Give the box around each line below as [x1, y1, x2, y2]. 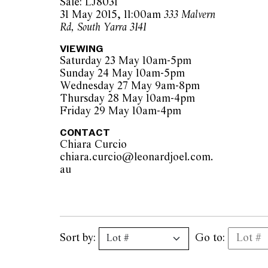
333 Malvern [164, 8, 215, 22]
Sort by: [60, 232, 96, 245]
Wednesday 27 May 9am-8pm [60, 80, 200, 93]
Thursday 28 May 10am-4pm [60, 92, 195, 105]
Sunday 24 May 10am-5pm [60, 67, 185, 80]
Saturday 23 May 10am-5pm [60, 54, 191, 68]
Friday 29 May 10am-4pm [60, 105, 181, 118]
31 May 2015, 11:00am [60, 8, 164, 22]
